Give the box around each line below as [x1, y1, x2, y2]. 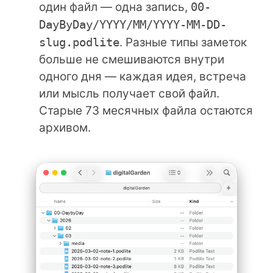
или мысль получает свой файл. [39, 86, 219, 101]
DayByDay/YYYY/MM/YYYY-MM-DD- [39, 17, 227, 31]
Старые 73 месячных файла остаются [39, 103, 253, 118]
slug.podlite [39, 35, 119, 49]
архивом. [39, 120, 91, 135]
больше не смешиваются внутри [39, 52, 224, 66]
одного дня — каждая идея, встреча [39, 69, 246, 83]
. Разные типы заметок [119, 35, 247, 49]
